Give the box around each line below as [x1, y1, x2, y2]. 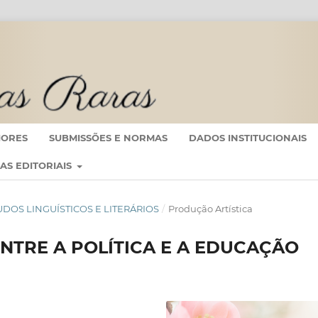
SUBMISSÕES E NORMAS [49, 131, 168, 143]
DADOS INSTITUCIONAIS [189, 131, 307, 143]
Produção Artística [168, 203, 253, 215]
